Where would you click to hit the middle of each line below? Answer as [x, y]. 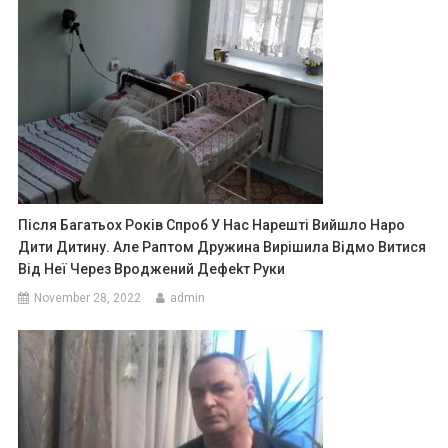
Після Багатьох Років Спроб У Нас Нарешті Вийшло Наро [212, 225]
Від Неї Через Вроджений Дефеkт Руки [152, 269]
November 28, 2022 [88, 298]
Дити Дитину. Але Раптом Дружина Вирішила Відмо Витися [222, 247]
